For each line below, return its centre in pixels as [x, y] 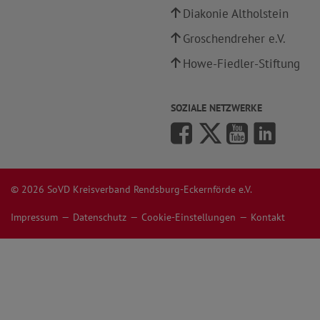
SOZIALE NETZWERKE [216, 108]
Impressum [34, 217]
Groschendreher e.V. [234, 39]
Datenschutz [100, 217]
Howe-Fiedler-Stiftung [241, 64]
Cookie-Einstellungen [189, 217]
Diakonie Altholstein [236, 14]
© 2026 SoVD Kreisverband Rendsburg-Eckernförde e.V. [131, 189]
